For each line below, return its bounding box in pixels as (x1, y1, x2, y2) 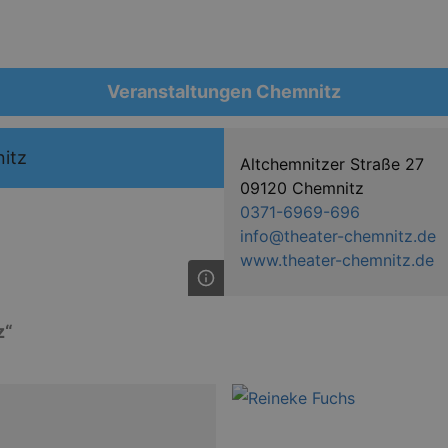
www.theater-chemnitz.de (240, 250, 434, 270)
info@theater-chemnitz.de (240, 226, 436, 246)
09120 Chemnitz (240, 178, 364, 198)
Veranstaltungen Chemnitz (107, 81, 341, 102)
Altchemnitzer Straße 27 (240, 154, 424, 174)
